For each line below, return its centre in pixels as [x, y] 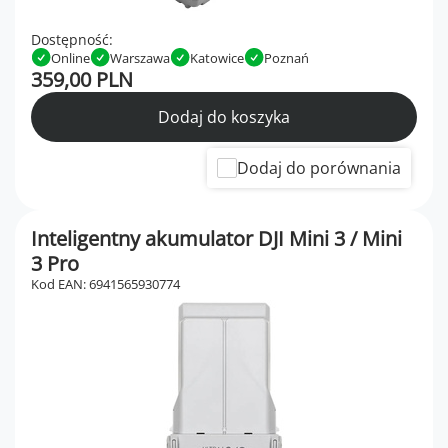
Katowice [217, 57]
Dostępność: [72, 40]
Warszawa [140, 57]
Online [70, 57]
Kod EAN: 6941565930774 [105, 284]
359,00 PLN [82, 80]
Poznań [286, 57]
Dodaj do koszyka [224, 117]
